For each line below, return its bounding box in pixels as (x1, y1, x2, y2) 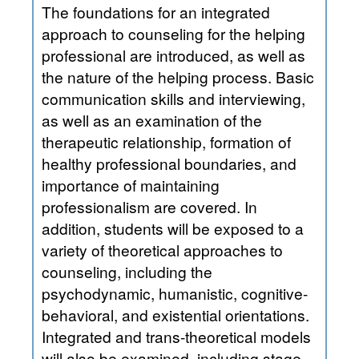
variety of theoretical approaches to (42, 238, 270, 260)
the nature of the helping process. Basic (42, 65, 314, 87)
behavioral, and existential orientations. (42, 303, 152, 325)
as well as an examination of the (42, 108, 262, 131)
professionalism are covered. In (42, 195, 154, 217)
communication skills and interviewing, (42, 87, 151, 109)
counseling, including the (42, 260, 212, 282)
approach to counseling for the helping (42, 22, 305, 44)
